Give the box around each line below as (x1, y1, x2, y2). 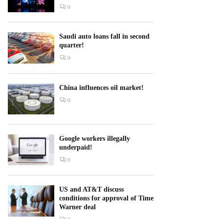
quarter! (59, 42, 84, 49)
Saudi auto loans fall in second (59, 33, 150, 41)
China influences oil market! (59, 84, 144, 91)
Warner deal (59, 203, 96, 211)
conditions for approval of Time (59, 195, 153, 202)
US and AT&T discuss (59, 186, 124, 194)
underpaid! (59, 143, 92, 151)
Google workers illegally (59, 134, 130, 142)
